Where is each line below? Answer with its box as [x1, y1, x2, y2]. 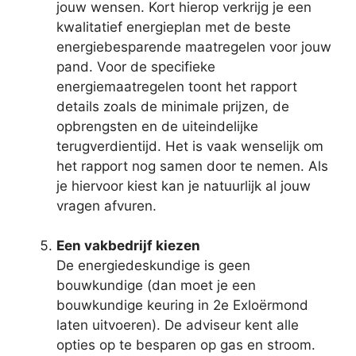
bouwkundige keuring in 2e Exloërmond [56, 297, 308, 314]
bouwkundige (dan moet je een [56, 277, 256, 294]
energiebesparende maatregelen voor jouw [56, 38, 331, 55]
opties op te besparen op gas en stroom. [56, 337, 315, 354]
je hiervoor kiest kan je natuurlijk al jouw [56, 177, 311, 194]
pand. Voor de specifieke [56, 58, 215, 75]
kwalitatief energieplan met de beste [56, 18, 291, 35]
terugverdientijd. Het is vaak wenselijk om [56, 137, 323, 154]
